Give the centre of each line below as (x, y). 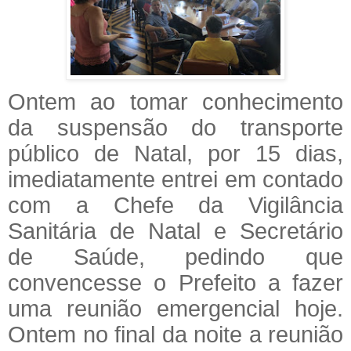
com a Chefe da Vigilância (175, 204)
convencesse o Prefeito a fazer (175, 282)
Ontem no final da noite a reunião (175, 334)
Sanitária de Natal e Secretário (175, 230)
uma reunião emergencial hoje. (175, 308)
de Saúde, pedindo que (175, 256)
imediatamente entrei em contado (175, 179)
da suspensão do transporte (175, 127)
